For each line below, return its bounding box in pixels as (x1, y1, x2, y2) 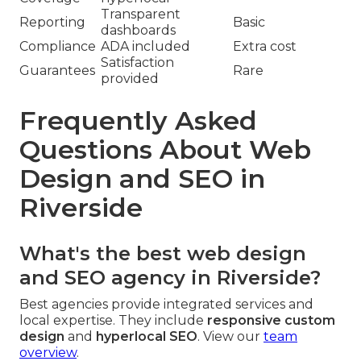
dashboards (101, 23, 176, 39)
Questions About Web (19, 134, 311, 166)
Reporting (19, 15, 85, 31)
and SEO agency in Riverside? (19, 266, 321, 290)
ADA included (101, 39, 190, 55)
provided (101, 71, 159, 87)
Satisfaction (101, 55, 174, 71)
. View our (197, 329, 263, 345)
